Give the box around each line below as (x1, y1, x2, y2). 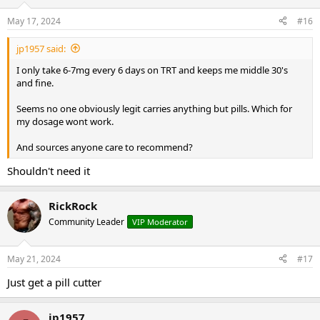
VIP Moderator (132, 216, 188, 228)
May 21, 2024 (7, 252, 61, 265)
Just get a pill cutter (7, 274, 101, 289)
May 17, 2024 (7, 14, 61, 27)
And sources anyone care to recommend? (16, 140, 193, 154)
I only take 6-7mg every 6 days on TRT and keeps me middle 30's (16, 63, 288, 76)
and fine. (16, 76, 54, 89)
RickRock (49, 199, 97, 214)
